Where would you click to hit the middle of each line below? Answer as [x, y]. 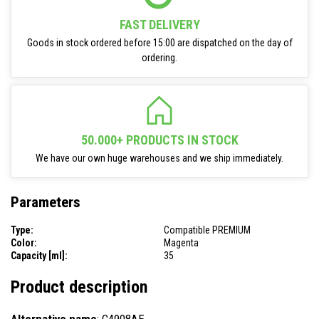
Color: [24, 242]
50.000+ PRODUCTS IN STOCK [159, 140]
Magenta [181, 242]
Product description [79, 287]
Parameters [46, 203]
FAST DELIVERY [159, 25]
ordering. [159, 58]
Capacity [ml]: [39, 255]
